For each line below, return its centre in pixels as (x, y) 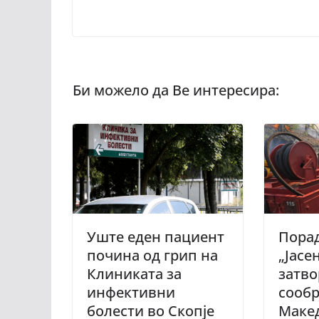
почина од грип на (152, 255)
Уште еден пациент (156, 236)
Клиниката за (134, 273)
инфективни (131, 292)
